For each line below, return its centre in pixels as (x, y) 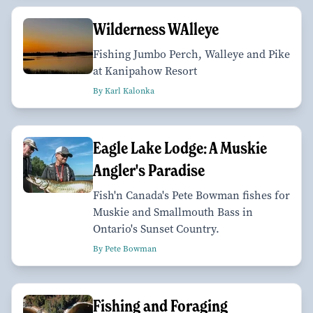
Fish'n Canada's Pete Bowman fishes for (191, 195)
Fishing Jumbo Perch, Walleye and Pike (191, 54)
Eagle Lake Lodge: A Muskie (180, 147)
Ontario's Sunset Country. (156, 228)
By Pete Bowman (125, 248)
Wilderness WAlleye (156, 29)
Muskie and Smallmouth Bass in (173, 212)
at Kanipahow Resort (145, 71)
